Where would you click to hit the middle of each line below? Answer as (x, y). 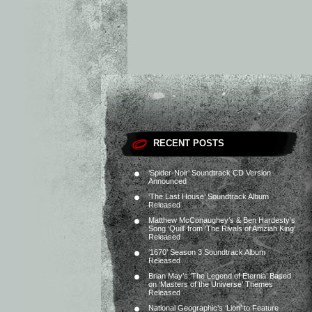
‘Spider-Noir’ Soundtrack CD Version (210, 173)
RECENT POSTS (189, 143)
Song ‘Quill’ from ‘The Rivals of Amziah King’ (222, 228)
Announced (167, 181)
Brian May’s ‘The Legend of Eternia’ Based (220, 276)
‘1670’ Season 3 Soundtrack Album (207, 252)
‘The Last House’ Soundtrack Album (209, 196)
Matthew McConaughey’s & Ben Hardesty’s (222, 220)
